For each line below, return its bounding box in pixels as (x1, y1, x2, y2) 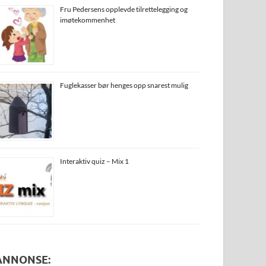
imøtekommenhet (60, 15, 116, 24)
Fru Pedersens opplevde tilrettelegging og (60, 4, 188, 14)
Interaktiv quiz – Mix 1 (60, 156, 129, 166)
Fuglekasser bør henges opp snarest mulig (60, 80, 189, 90)
